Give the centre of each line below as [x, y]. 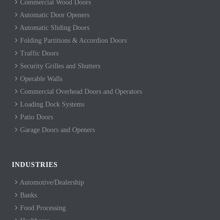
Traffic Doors [38, 53]
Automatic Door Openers [54, 15]
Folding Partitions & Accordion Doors [72, 40]
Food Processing [42, 208]
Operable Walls [40, 79]
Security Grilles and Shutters [59, 66]
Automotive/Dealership [51, 182]
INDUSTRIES [35, 165]
